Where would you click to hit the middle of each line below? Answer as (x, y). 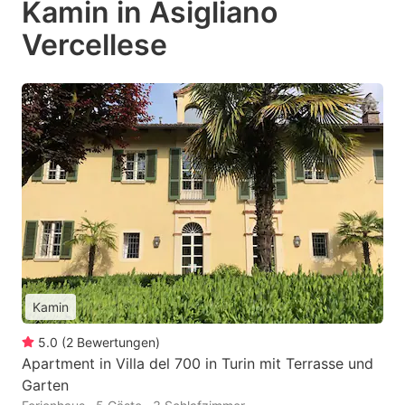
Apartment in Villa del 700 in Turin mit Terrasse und (198, 364)
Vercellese (94, 44)
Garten (45, 386)
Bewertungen (116, 343)
